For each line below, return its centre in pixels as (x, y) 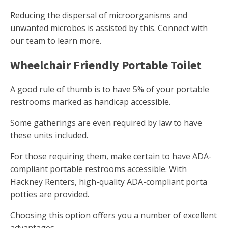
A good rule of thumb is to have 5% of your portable (110, 89)
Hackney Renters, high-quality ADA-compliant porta (109, 182)
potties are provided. (50, 195)
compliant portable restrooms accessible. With (98, 169)
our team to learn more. (56, 41)
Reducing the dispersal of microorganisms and (99, 16)
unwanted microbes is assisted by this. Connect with (109, 28)
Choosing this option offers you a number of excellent (113, 216)
